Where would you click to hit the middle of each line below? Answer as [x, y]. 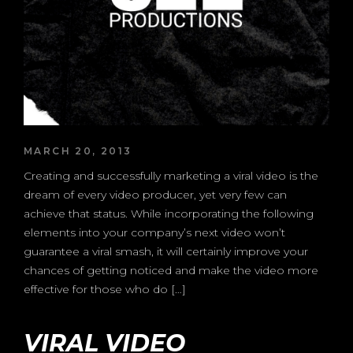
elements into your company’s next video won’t [154, 232]
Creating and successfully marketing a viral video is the [171, 176]
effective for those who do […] [105, 289]
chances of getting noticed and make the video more [171, 270]
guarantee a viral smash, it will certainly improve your [166, 251]
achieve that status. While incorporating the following [169, 214]
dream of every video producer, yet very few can [155, 195]
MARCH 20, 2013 [78, 151]
